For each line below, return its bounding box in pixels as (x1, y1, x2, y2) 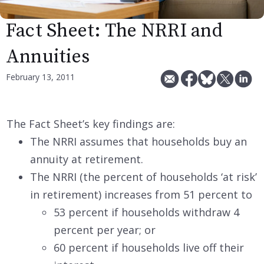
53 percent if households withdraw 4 (54, 204, 239, 219)
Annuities (6, 45, 90, 69)
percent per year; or (54, 222, 156, 237)
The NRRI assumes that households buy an (30, 134, 247, 148)
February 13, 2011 (6, 71, 75, 82)
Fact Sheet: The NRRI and (6, 19, 223, 43)
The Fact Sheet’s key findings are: (6, 116, 175, 131)
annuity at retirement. (30, 151, 143, 166)
